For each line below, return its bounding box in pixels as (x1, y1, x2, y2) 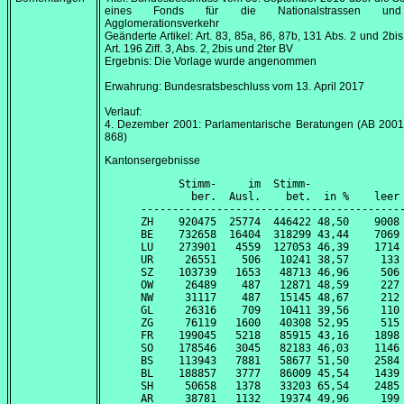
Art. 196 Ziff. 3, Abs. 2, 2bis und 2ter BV (105, 42, 293, 56)
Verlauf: (105, 106, 142, 119)
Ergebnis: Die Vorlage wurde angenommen (105, 55, 317, 69)
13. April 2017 (296, 80, 364, 94)
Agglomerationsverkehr (105, 17, 219, 31)
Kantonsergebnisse (105, 154, 200, 168)
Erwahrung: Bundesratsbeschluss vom (105, 80, 296, 94)
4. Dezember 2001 (105, 118, 198, 132)
